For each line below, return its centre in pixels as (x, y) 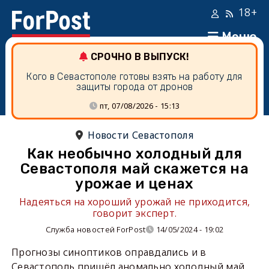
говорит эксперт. (134, 213)
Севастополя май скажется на (134, 169)
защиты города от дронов (134, 87)
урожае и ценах (134, 184)
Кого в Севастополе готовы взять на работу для (134, 77)
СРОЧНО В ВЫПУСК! (140, 57)
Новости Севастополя (141, 135)
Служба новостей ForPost (95, 229)
